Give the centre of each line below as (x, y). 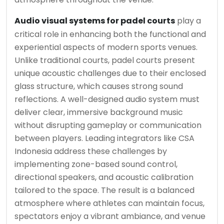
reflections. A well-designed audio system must (107, 99)
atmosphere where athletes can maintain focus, (109, 203)
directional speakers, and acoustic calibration (104, 177)
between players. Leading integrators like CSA (104, 138)
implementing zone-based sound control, (96, 164)
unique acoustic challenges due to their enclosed (110, 73)
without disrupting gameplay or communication (108, 125)
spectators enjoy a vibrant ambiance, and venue (110, 216)
